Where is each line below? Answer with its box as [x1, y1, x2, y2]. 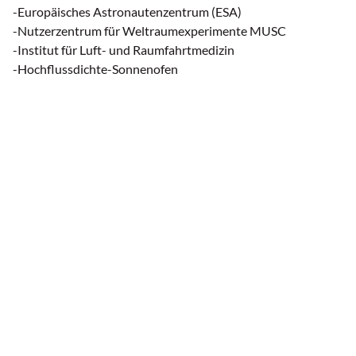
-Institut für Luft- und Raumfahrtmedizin [13, 42, 234, 58]
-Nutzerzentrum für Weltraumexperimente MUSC [13, 23, 286, 39]
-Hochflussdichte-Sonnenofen [13, 61, 178, 77]
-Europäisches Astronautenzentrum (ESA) [13, 4, 242, 20]
